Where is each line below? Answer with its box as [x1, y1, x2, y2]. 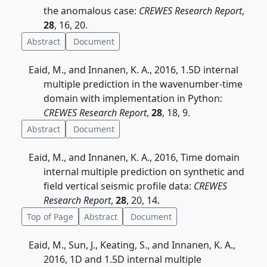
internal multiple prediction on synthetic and [44, 165, 244, 178]
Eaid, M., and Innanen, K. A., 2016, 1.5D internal [29, 63, 238, 76]
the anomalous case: [44, 4, 139, 17]
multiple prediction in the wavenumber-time [44, 77, 243, 91]
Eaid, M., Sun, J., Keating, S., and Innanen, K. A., [29, 238, 235, 252]
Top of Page [27, 211, 73, 222]
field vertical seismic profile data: [44, 179, 194, 193]
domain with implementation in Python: [44, 92, 222, 105]
